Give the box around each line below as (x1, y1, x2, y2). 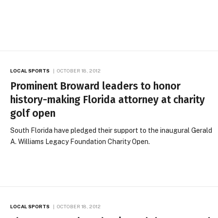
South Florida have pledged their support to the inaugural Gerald (10, 127, 213, 135)
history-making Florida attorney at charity (10, 93, 205, 107)
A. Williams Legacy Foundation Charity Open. (10, 138, 150, 146)
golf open (10, 107, 56, 120)
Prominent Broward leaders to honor (10, 80, 181, 93)
